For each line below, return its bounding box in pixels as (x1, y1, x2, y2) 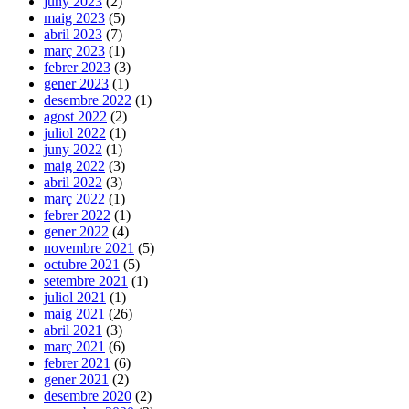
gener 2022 (44, 224, 109, 240)
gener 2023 (44, 76, 109, 92)
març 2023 (44, 43, 105, 59)
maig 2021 (44, 306, 105, 322)
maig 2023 (44, 10, 105, 26)
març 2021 (44, 339, 105, 355)
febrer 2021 (44, 355, 110, 372)
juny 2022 (44, 142, 102, 158)
